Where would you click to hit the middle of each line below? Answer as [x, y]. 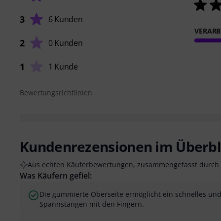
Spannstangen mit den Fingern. [92, 204]
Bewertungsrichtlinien [56, 93]
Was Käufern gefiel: [56, 176]
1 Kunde [63, 67]
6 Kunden [65, 19]
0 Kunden [65, 43]
